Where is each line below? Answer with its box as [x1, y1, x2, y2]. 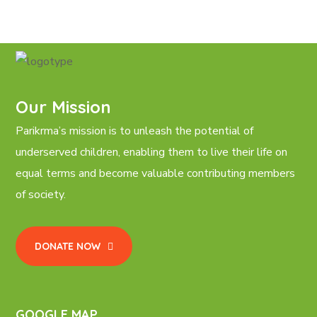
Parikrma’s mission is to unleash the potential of [16, 122, 254, 139]
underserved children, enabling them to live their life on [16, 144, 288, 160]
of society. [16, 186, 67, 202]
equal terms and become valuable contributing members [16, 165, 296, 181]
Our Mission [16, 96, 112, 117]
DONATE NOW [35, 239, 101, 253]
